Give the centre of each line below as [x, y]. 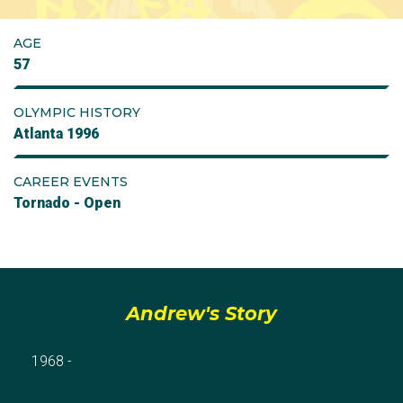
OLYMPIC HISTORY [77, 112]
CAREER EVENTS [71, 182]
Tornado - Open [67, 203]
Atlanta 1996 [56, 134]
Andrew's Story [201, 313]
